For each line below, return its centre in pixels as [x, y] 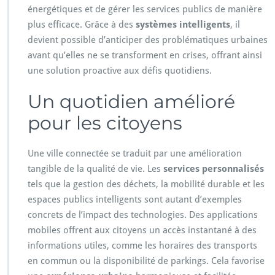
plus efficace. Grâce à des [82, 25]
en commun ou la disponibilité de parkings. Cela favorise [146, 261]
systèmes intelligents [183, 25]
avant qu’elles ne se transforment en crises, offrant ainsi [145, 56]
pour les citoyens [105, 123]
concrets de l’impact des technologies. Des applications [143, 215]
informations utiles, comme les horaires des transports [142, 246]
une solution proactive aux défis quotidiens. [120, 71]
